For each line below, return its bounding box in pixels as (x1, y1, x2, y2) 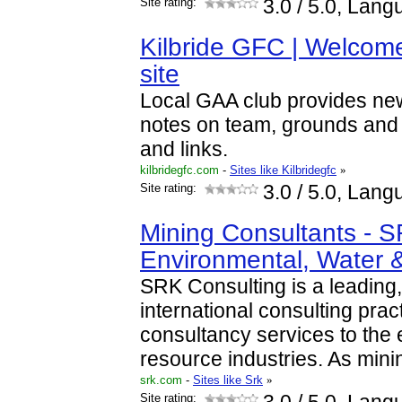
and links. (140, 138, 228, 161)
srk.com (140, 373, 182, 387)
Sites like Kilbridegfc (230, 163, 336, 177)
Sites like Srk (193, 373, 263, 387)
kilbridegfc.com (140, 163, 219, 177)
